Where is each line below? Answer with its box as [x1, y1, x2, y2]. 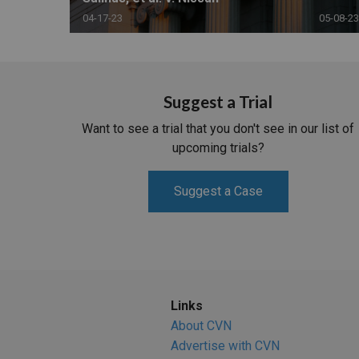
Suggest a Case [173, 184, 263, 200]
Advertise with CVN [170, 338, 280, 354]
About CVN [170, 318, 232, 334]
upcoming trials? [171, 140, 264, 156]
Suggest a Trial [163, 91, 272, 112]
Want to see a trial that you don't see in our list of [82, 121, 354, 137]
